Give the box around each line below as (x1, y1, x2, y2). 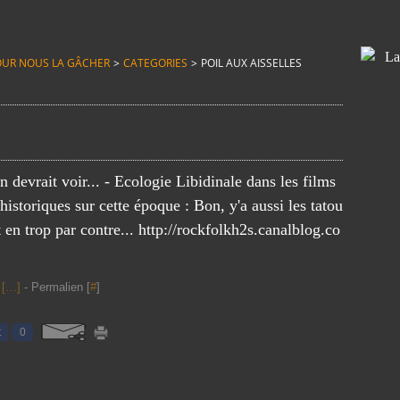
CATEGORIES (123, 55, 187, 71)
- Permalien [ (21, 280, 90, 294)
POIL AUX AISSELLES (201, 55, 302, 71)
